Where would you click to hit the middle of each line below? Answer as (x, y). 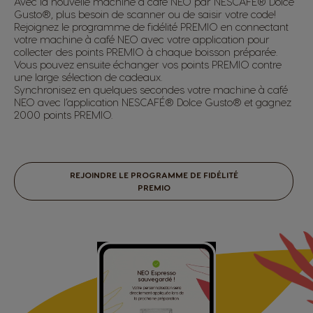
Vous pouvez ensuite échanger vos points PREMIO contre (148, 64)
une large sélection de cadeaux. (88, 77)
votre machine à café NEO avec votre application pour (142, 39)
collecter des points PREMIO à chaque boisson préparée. (146, 51)
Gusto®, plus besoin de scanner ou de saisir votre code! (145, 14)
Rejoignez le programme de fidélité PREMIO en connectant (151, 26)
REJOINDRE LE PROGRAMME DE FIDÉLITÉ (154, 175)
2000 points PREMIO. (63, 114)
